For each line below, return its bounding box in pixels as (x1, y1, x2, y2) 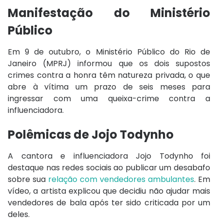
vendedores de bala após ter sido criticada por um (8, 197, 210, 208)
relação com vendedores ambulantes (48, 173, 194, 185)
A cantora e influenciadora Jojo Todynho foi (8, 150, 210, 162)
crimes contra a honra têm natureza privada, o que (8, 69, 210, 81)
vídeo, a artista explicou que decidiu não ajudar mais (8, 185, 210, 197)
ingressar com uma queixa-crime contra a (8, 92, 210, 104)
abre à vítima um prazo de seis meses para (8, 81, 210, 92)
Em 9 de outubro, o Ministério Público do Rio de (8, 46, 210, 57)
